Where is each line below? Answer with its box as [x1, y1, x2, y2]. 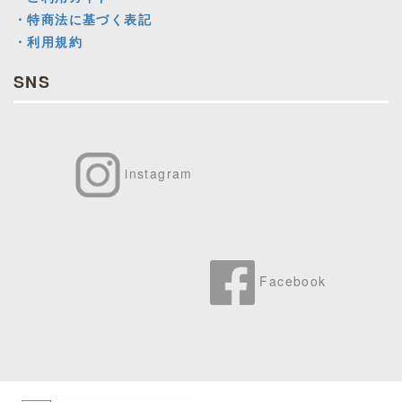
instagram [125, 163, 193, 182]
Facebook [259, 271, 327, 290]
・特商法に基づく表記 [13, 9, 152, 28]
